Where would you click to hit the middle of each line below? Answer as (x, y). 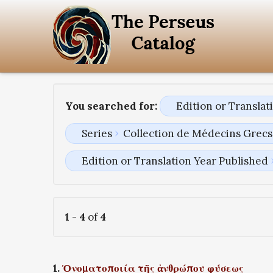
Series (97, 134)
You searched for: (111, 106)
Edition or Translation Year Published (175, 161)
